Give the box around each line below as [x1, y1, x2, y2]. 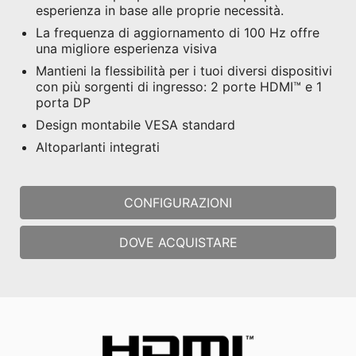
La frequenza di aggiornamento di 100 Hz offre [36, 24, 319, 41]
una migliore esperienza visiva [36, 40, 217, 56]
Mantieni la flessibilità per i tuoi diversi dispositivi [36, 62, 332, 79]
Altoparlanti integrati [36, 138, 160, 155]
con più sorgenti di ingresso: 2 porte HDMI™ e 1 [36, 78, 322, 95]
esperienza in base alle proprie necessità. [36, 2, 284, 18]
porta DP [36, 94, 91, 110]
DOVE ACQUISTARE [118, 234, 238, 250]
